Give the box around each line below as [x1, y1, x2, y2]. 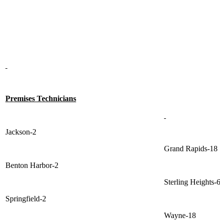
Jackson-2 [5, 128, 36, 137]
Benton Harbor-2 [5, 161, 58, 170]
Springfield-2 [5, 194, 46, 203]
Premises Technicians [5, 94, 76, 103]
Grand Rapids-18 [164, 144, 218, 153]
